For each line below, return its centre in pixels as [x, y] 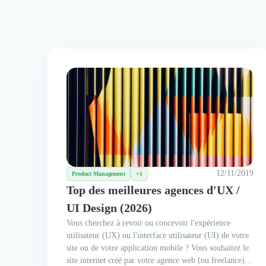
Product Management [99, 173]
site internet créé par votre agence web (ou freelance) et [160, 260]
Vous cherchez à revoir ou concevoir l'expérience [148, 223]
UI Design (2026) [109, 208]
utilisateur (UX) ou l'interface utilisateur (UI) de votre [158, 235]
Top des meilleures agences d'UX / [153, 190]
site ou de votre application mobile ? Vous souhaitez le [158, 248]
